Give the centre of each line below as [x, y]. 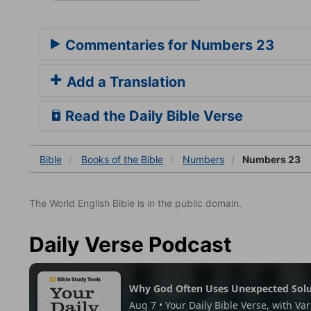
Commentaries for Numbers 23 [168, 45]
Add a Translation [124, 82]
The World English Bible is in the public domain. [135, 203]
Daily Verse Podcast [131, 244]
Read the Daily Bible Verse [152, 116]
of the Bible [137, 159]
